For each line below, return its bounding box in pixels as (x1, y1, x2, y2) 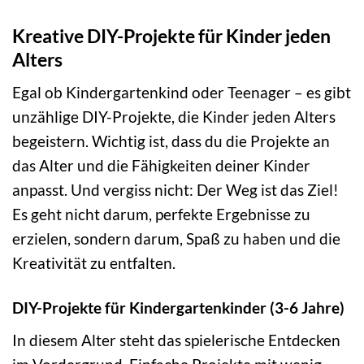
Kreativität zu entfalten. (12, 253, 175, 273)
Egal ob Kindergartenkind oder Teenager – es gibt (12, 83, 351, 102)
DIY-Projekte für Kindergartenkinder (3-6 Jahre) (12, 298, 344, 318)
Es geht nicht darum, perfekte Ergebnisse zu (12, 205, 310, 224)
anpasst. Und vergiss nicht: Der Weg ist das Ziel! (12, 180, 339, 200)
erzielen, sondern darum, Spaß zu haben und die (12, 229, 340, 249)
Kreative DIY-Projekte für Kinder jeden (12, 24, 331, 47)
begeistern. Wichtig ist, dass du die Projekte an (12, 132, 330, 151)
